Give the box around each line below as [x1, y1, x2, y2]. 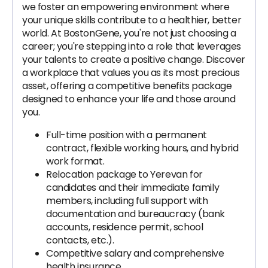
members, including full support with [46, 194, 208, 208]
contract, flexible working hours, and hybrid [46, 141, 239, 155]
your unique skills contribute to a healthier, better [22, 13, 242, 27]
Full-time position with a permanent [46, 128, 208, 142]
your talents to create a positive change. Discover [22, 53, 246, 66]
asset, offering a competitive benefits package [22, 79, 232, 93]
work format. [46, 154, 105, 168]
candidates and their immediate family [46, 181, 220, 194]
